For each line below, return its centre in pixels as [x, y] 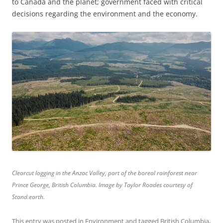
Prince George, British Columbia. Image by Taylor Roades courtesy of [102, 185]
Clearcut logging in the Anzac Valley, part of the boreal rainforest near [105, 173]
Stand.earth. [28, 197]
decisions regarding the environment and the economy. [105, 13]
